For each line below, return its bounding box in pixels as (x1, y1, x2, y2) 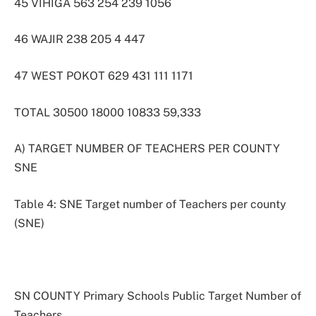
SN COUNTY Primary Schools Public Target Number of (14, 289, 301, 303)
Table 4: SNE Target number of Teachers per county (14, 197, 286, 211)
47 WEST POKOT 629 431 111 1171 (14, 69, 193, 83)
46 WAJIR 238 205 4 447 (14, 32, 145, 47)
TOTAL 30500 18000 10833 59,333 (14, 105, 201, 119)
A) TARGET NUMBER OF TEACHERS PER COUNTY (14, 142, 280, 156)
